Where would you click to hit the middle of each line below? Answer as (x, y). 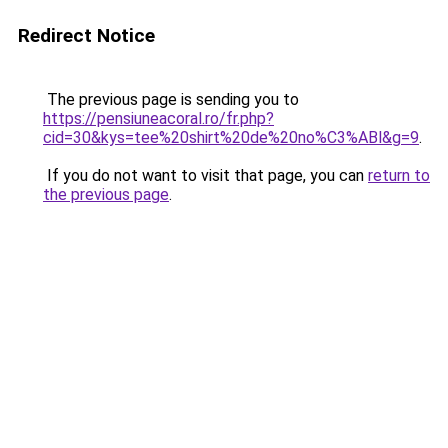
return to (399, 175)
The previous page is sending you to (171, 99)
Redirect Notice (86, 35)
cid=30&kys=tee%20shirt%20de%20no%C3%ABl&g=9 (231, 137)
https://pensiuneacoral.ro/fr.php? (158, 118)
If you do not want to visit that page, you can (205, 175)
